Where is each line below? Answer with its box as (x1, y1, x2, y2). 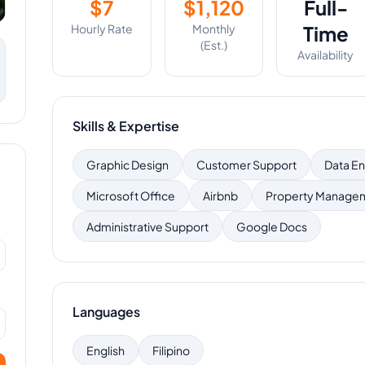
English (86, 343, 125, 358)
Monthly (191, 21, 235, 36)
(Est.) (200, 37, 227, 52)
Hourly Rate (70, 21, 133, 36)
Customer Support (196, 157, 297, 172)
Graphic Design (86, 157, 169, 172)
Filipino (152, 343, 190, 358)
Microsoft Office (86, 188, 175, 203)
